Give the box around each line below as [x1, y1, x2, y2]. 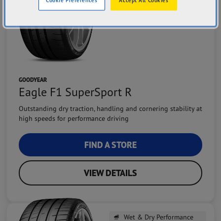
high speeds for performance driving [19, 114, 129, 123]
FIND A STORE [84, 139, 137, 151]
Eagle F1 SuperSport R [19, 84, 132, 100]
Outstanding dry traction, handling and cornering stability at [19, 104, 202, 113]
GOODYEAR [19, 76, 47, 84]
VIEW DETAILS [84, 167, 137, 179]
